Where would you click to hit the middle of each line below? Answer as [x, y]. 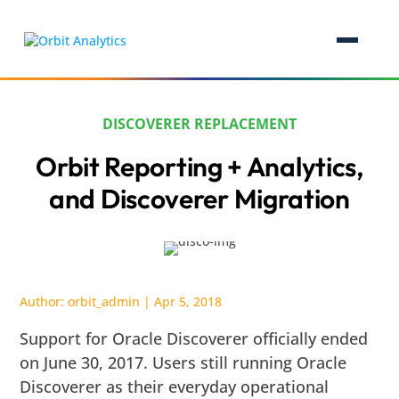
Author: [44, 301]
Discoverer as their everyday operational [175, 386]
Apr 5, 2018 [188, 301]
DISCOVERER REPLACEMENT [199, 124]
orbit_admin [104, 301]
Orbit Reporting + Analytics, [199, 167]
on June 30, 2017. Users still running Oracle [183, 362]
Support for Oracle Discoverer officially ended [194, 338]
